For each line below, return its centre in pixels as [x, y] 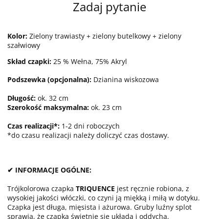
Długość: [22, 98]
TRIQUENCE [95, 188]
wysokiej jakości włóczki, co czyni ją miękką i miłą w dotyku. [104, 198]
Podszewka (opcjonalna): [50, 79]
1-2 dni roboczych [90, 126]
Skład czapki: [29, 61]
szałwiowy [24, 45]
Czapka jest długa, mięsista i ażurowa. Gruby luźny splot [99, 207]
